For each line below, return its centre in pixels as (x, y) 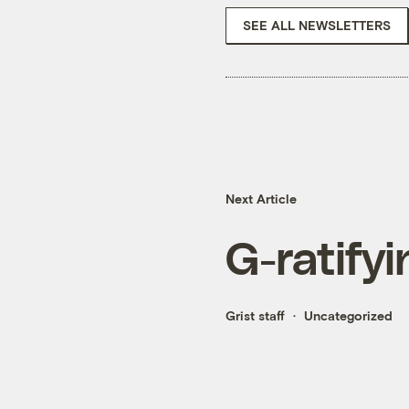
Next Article (261, 199)
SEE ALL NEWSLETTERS (317, 25)
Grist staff (255, 316)
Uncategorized (348, 316)
